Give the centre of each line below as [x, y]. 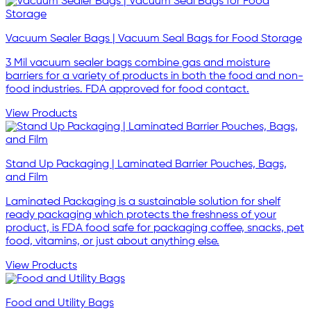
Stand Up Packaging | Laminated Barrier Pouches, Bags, [146, 165]
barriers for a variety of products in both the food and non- [154, 77]
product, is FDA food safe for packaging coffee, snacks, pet [155, 229]
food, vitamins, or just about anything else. [112, 242]
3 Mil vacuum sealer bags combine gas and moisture [138, 64]
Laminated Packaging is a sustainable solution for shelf [143, 202]
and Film [27, 178]
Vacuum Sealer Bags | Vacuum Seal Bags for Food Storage [154, 39]
